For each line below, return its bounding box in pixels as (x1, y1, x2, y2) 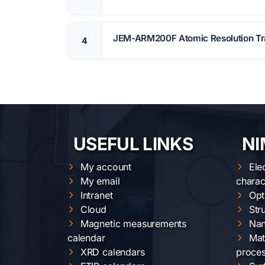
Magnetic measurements (80, 217, 187, 230)
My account (80, 160, 132, 173)
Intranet (80, 189, 113, 201)
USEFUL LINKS (73, 132, 193, 154)
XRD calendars (80, 245, 145, 258)
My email (80, 174, 120, 187)
